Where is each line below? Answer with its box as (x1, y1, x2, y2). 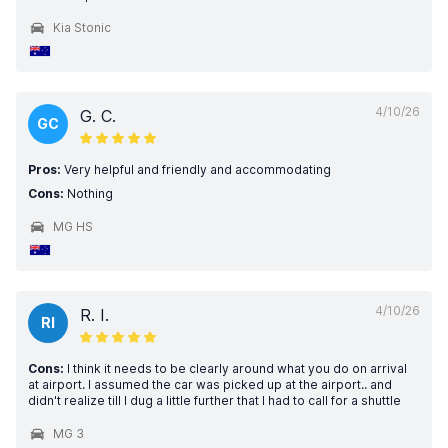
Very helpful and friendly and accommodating (61, 162, 331, 177)
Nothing (64, 186, 113, 201)
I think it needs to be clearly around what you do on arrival (64, 361, 407, 376)
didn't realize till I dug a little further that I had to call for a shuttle (28, 393, 401, 408)
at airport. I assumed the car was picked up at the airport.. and (28, 377, 392, 392)
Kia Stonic (53, 20, 111, 35)
